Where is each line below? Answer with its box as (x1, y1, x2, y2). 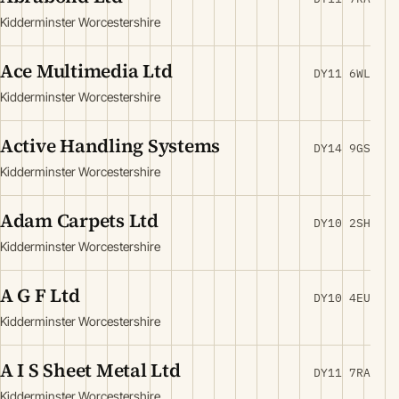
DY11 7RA (313, 365, 370, 380)
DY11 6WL (313, 66, 370, 81)
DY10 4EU (313, 290, 370, 305)
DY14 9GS (313, 141, 370, 156)
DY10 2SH (313, 216, 370, 231)
